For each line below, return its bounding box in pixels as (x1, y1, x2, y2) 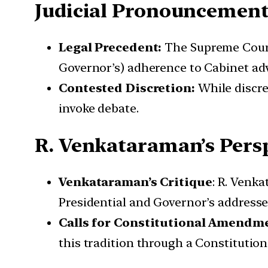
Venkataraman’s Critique (59, 175, 212, 190)
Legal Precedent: (59, 40, 162, 55)
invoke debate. (59, 101, 139, 116)
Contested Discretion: (59, 81, 195, 96)
